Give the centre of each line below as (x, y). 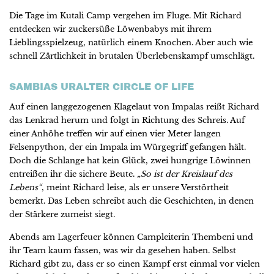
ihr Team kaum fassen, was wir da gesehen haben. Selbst (123, 251)
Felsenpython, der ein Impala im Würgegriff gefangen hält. (128, 147)
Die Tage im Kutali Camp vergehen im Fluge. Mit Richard (125, 15)
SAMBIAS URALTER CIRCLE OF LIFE (102, 86)
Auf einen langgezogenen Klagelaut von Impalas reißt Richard (134, 106)
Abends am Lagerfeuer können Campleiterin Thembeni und (131, 237)
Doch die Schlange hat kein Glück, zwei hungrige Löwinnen (130, 160)
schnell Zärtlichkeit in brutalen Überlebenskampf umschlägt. (132, 56)
